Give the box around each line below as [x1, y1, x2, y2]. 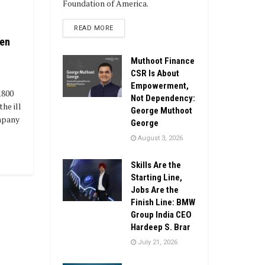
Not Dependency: [131, 92, 195, 104]
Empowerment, [131, 80, 189, 91]
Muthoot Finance [131, 55, 195, 66]
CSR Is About [131, 67, 179, 79]
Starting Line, [131, 172, 182, 183]
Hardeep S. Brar [131, 221, 190, 232]
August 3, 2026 [136, 134, 183, 142]
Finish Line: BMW [131, 196, 195, 208]
